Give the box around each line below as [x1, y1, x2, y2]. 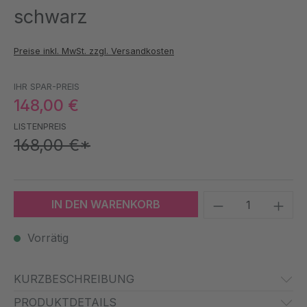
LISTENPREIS [14, 121, 66, 132]
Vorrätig [24, 231, 69, 245]
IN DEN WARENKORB [51, 197, 161, 212]
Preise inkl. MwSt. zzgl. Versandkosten [14, 46, 174, 57]
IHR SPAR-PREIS [14, 82, 79, 93]
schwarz [14, 5, 88, 29]
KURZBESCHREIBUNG [14, 272, 134, 286]
